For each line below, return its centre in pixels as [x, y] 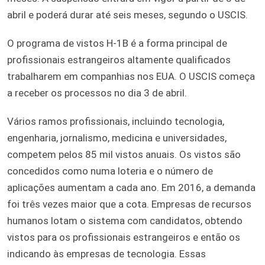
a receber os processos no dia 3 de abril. [97, 93]
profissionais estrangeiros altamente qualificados [119, 59]
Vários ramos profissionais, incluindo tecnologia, [116, 121]
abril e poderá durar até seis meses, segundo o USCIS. [127, 14]
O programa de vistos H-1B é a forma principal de [117, 43]
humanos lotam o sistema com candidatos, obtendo [125, 220]
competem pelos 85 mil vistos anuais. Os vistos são [124, 154]
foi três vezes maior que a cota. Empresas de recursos [129, 204]
